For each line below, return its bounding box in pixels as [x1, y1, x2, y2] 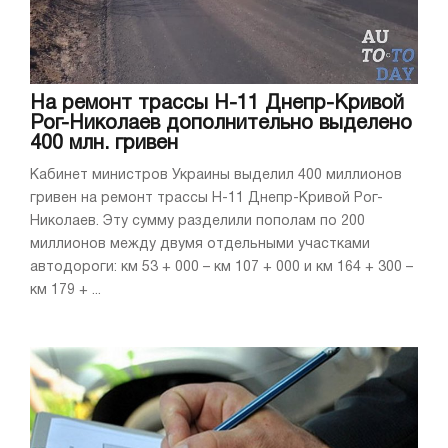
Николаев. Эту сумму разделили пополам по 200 [30, 214, 365, 228]
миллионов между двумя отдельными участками [30, 237, 370, 251]
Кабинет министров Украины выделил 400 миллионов [30, 168, 402, 182]
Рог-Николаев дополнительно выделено [30, 114, 412, 133]
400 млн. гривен [30, 134, 178, 153]
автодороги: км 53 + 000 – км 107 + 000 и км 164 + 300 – [30, 260, 413, 274]
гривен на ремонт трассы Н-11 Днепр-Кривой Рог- [30, 191, 383, 205]
